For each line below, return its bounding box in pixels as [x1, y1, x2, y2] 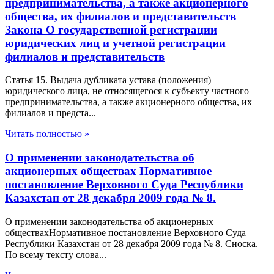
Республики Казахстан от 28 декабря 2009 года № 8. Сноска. [5, 238, 258, 249]
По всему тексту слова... [5, 249, 106, 260]
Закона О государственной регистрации [5, 23, 217, 36]
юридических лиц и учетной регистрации [5, 36, 226, 50]
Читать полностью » [5, 128, 89, 139]
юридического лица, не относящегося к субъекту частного [5, 86, 249, 97]
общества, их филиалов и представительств [5, 9, 236, 23]
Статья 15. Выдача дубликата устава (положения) [5, 75, 211, 86]
